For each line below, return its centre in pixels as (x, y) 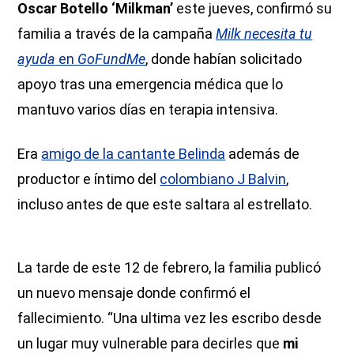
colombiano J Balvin (223, 179)
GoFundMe (112, 58)
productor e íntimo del (89, 179)
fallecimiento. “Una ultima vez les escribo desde (170, 318)
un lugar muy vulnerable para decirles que (151, 343)
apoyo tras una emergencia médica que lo (151, 84)
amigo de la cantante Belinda (134, 153)
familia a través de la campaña (117, 33)
